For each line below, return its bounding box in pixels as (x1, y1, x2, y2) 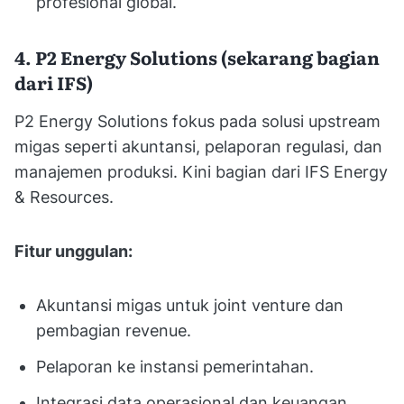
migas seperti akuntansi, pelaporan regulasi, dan (14, 136, 382, 156)
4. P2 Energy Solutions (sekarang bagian (14, 42, 380, 70)
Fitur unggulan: (14, 241, 133, 261)
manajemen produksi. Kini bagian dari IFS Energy (14, 161, 388, 181)
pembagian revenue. (36, 320, 191, 340)
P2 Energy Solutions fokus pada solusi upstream (14, 111, 381, 131)
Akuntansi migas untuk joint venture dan (36, 295, 344, 315)
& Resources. (14, 187, 114, 207)
